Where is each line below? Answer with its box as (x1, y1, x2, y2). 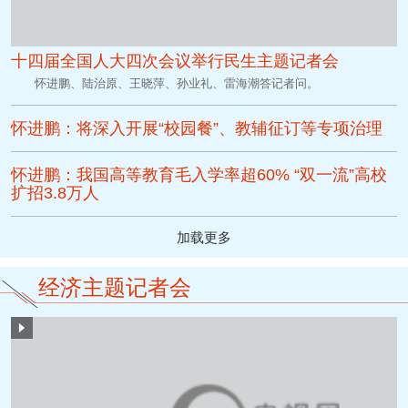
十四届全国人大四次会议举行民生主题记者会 (11, 52, 340, 71)
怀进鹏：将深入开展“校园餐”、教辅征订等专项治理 (11, 119, 383, 138)
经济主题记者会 (38, 275, 191, 301)
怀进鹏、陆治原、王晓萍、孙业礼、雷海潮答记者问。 (35, 76, 320, 91)
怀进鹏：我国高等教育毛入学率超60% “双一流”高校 (11, 166, 388, 185)
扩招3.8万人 (11, 184, 100, 203)
